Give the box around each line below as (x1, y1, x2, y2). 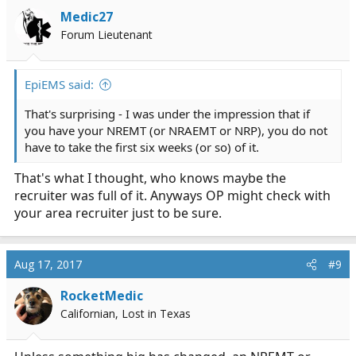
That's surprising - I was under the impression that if (25, 106, 310, 122)
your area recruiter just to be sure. (14, 204, 222, 222)
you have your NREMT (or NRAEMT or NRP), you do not (25, 122, 327, 139)
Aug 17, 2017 (14, 257, 82, 273)
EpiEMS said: (25, 76, 94, 93)
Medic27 (60, 8, 113, 26)
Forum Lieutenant (60, 27, 153, 43)
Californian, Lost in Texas (60, 306, 191, 322)
